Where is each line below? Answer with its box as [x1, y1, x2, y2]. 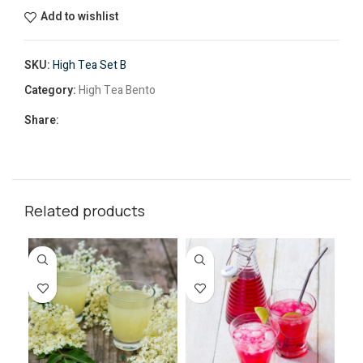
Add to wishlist [40, 8, 118, 25]
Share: [24, 111, 59, 129]
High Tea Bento [79, 81, 156, 99]
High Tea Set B [53, 56, 126, 74]
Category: [24, 81, 76, 99]
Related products [24, 200, 145, 220]
